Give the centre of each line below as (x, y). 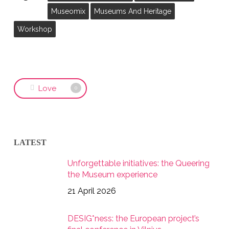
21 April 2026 (91, 191)
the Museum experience (112, 174)
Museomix (68, 11)
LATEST (30, 142)
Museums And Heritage (132, 11)
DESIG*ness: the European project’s (133, 218)
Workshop (35, 29)
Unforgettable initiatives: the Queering (138, 163)
